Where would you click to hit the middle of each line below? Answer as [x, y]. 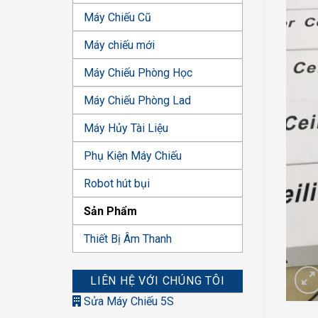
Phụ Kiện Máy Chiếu [133, 156]
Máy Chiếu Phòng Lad [137, 100]
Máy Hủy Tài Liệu [126, 128]
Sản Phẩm [110, 211]
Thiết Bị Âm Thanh [128, 239]
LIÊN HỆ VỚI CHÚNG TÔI [158, 281]
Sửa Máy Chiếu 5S [127, 301]
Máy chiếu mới [119, 45]
